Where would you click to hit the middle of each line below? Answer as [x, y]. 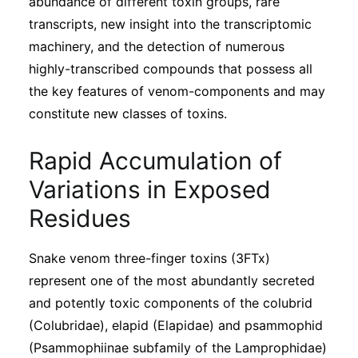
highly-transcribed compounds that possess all [171, 69]
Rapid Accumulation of [155, 161]
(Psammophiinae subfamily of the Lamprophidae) [178, 348]
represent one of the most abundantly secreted [172, 280]
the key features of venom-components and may [177, 91]
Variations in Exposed [150, 189]
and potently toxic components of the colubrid [171, 303]
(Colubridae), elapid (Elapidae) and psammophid [176, 325]
